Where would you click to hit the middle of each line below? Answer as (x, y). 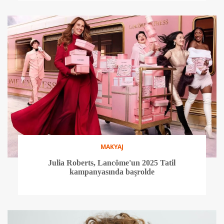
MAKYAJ (112, 147)
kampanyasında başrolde (112, 172)
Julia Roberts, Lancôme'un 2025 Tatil (112, 163)
